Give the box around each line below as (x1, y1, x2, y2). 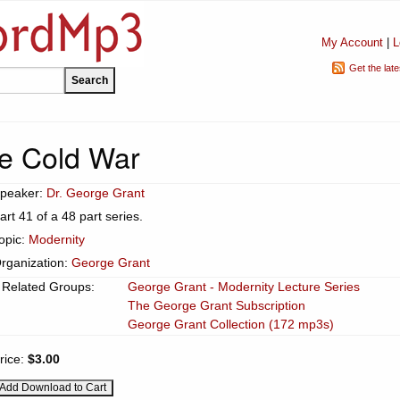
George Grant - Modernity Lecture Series (128, 279, 360, 294)
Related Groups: (2, 279, 95, 294)
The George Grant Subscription (128, 298, 305, 312)
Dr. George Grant (46, 186, 145, 200)
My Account (321, 36, 383, 49)
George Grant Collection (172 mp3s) (128, 317, 334, 331)
